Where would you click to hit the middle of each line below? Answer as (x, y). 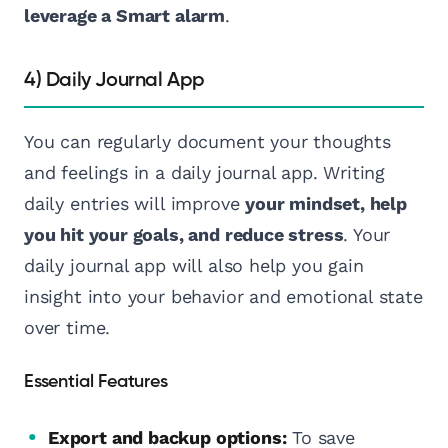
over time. (67, 328)
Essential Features (96, 382)
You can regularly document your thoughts (207, 142)
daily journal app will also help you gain (194, 266)
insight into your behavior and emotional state (223, 297)
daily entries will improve (135, 204)
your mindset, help (326, 204)
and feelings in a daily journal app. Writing (205, 173)
